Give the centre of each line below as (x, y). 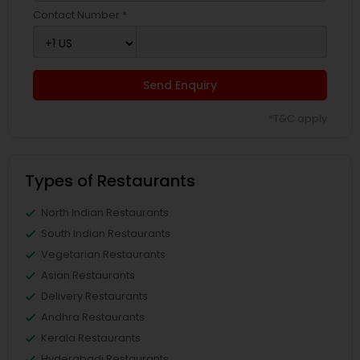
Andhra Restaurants (93, 317)
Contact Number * (80, 15)
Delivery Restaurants (94, 297)
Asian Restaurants (88, 276)
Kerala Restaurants (91, 338)
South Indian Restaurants (106, 234)
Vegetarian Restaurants (103, 255)
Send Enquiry (180, 86)
